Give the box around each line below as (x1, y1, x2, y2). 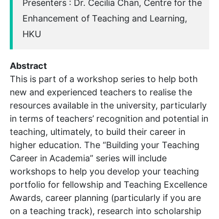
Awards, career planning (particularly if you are (10, 192, 201, 203)
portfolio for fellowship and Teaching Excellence (10, 179, 207, 190)
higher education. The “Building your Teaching (10, 139, 199, 150)
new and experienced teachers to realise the (10, 87, 192, 97)
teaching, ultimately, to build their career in (10, 126, 185, 137)
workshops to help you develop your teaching (10, 166, 199, 176)
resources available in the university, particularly (10, 100, 207, 110)
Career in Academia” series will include (10, 153, 167, 163)
